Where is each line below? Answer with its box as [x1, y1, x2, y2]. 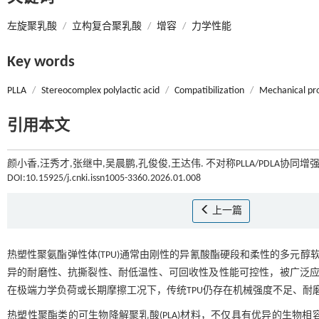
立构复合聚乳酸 [72, 21, 142, 32]
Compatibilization [174, 85, 244, 96]
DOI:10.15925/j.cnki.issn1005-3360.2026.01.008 [7, 172, 201, 184]
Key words [7, 53, 75, 70]
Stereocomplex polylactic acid [41, 85, 159, 96]
